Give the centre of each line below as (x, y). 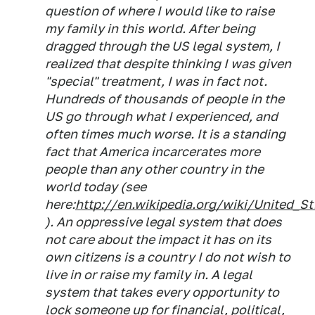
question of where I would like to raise (160, 11)
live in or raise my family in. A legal (149, 275)
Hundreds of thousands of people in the (165, 99)
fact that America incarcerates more (153, 152)
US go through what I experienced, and (161, 116)
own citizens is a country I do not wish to (168, 257)
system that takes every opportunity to (162, 292)
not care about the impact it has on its (158, 239)
